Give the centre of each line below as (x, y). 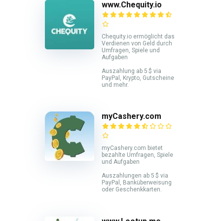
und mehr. (115, 85)
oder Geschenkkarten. (132, 190)
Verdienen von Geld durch (137, 43)
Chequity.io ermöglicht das (138, 36)
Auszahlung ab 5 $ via (131, 71)
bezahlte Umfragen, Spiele (137, 155)
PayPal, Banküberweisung (137, 183)
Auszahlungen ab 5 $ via (135, 176)
